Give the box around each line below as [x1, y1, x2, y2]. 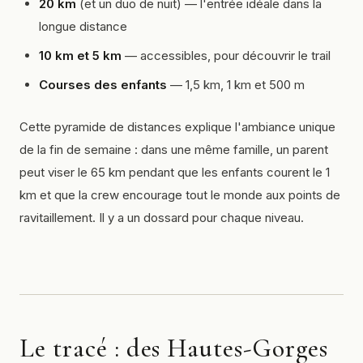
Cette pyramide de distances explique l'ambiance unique [19, 119, 335, 135]
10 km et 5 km [39, 48, 122, 63]
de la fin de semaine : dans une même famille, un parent [19, 142, 328, 157]
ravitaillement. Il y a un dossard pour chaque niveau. [19, 210, 304, 225]
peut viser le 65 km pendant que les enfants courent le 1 [19, 164, 330, 180]
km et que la [19, 187, 91, 203]
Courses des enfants [39, 77, 167, 92]
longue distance [39, 19, 127, 34]
